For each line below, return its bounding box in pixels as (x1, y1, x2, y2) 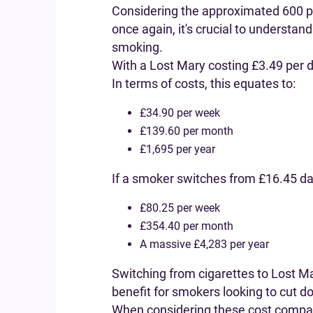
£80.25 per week (140, 201, 220, 214)
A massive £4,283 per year (140, 238, 269, 251)
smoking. (112, 40, 163, 54)
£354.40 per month (140, 219, 233, 233)
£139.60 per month (140, 124, 233, 138)
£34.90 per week (140, 106, 220, 119)
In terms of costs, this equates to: (112, 76, 296, 91)
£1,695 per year (140, 143, 215, 156)
